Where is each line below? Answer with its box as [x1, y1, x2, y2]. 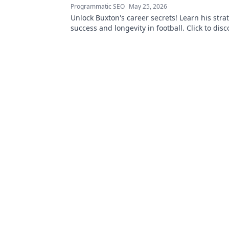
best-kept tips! [71, 33, 120, 43]
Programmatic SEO [71, 2, 125, 11]
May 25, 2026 [129, 2, 167, 11]
